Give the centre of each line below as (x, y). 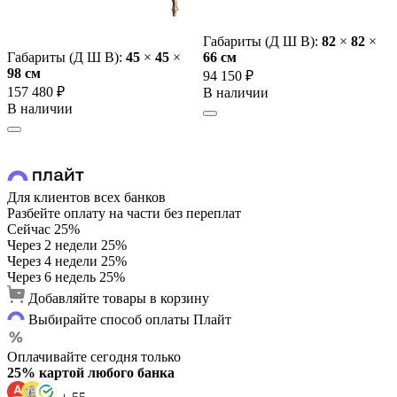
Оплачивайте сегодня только (94, 357)
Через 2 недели (52, 245)
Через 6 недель (51, 277)
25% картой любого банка (91, 373)
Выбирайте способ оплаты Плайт (130, 320)
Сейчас (29, 230)
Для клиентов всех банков (86, 198)
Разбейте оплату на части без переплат (124, 214)
